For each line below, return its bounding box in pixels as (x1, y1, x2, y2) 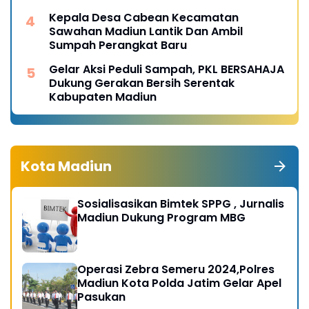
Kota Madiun (21, 156, 112, 176)
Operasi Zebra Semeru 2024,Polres (77, 261, 275, 277)
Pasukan (77, 288, 126, 305)
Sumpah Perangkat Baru (49, 37, 187, 53)
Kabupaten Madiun (49, 88, 157, 105)
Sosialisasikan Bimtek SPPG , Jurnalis (77, 195, 284, 212)
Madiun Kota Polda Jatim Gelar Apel (77, 275, 281, 291)
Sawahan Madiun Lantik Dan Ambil (49, 23, 243, 39)
